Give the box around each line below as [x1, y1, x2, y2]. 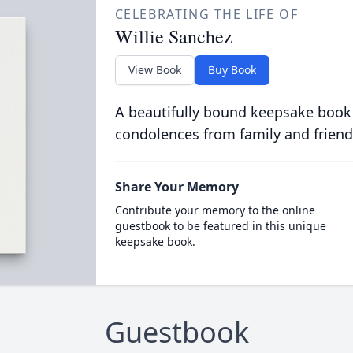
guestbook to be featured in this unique [114, 218, 326, 233]
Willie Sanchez [114, 24, 232, 49]
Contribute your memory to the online [114, 203, 315, 217]
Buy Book [207, 62, 256, 77]
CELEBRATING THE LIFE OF [114, 6, 299, 23]
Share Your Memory [114, 178, 239, 195]
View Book [128, 62, 181, 77]
